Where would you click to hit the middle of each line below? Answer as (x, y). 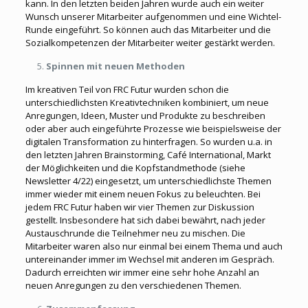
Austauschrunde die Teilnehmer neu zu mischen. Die (135, 233)
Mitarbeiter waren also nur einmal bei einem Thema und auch (154, 246)
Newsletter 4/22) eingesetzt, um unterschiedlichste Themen (148, 181)
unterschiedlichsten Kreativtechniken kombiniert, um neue (147, 102)
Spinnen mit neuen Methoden (115, 66)
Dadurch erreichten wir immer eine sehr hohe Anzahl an (142, 272)
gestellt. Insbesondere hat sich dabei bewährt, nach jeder (145, 220)
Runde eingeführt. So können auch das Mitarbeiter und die (148, 30)
